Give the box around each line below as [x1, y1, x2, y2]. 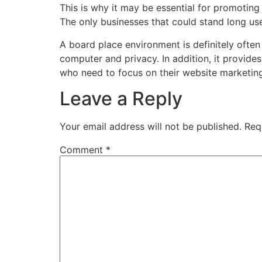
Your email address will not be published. [60, 120, 242, 132]
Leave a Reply [60, 87, 182, 110]
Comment [60, 143, 106, 156]
